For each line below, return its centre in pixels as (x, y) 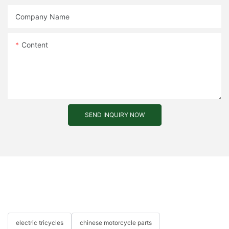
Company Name (42, 17)
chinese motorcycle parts (116, 222)
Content (35, 45)
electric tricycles (40, 222)
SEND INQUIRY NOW (114, 115)
